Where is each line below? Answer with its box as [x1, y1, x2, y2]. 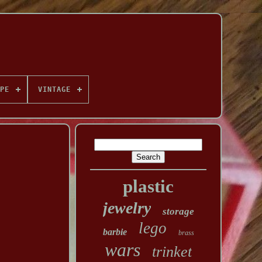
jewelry [102, 199, 151, 217]
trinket [152, 243, 192, 260]
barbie [102, 227, 127, 237]
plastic [123, 176, 174, 196]
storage [162, 206, 194, 217]
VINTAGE [37, 85, 71, 94]
